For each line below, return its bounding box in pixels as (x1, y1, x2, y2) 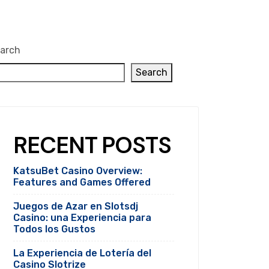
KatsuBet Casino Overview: (13, 165, 142, 177)
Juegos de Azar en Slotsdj (13, 200, 138, 212)
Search (136, 66, 168, 78)
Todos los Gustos (13, 223, 95, 235)
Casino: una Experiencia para (13, 211, 151, 223)
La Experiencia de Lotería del (13, 247, 151, 259)
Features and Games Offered (13, 176, 151, 188)
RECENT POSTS (13, 130, 172, 160)
